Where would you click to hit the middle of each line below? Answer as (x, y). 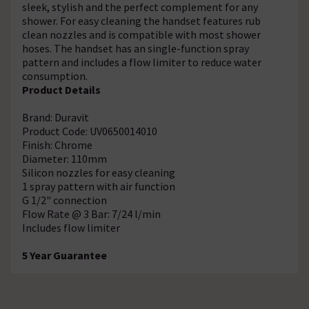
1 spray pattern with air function (99, 186)
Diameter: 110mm (64, 158)
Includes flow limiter (71, 227)
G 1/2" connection (64, 200)
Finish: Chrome (58, 144)
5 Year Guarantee (64, 255)
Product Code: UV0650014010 (91, 131)
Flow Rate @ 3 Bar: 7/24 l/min (91, 213)
